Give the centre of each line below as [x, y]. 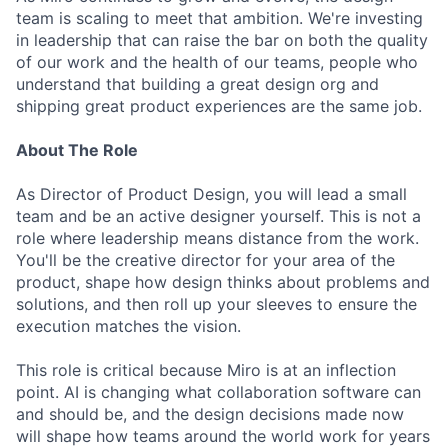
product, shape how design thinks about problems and [223, 282]
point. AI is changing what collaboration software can [218, 392]
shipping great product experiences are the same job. [219, 106]
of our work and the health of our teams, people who [217, 62]
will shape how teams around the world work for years [223, 436]
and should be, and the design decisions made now [210, 414]
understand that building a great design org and [197, 84]
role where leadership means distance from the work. [217, 238]
